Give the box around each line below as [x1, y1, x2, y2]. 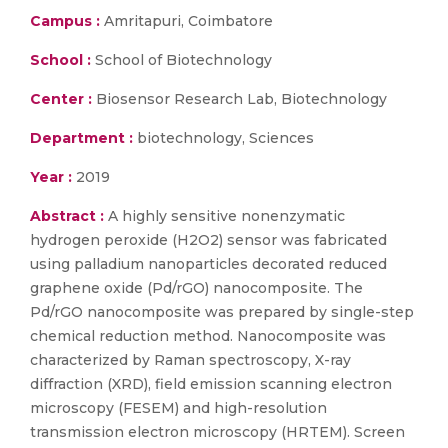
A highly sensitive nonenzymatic [108, 207, 345, 225]
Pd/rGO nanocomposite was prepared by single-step [30, 303, 414, 321]
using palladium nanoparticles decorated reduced [30, 255, 387, 273]
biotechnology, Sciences [133, 129, 314, 147]
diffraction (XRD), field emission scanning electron [30, 375, 392, 393]
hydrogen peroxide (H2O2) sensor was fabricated [30, 231, 387, 249]
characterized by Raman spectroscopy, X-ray [30, 351, 351, 369]
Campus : [30, 12, 100, 30]
